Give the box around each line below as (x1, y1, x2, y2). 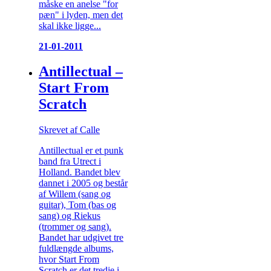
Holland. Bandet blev (39, 167, 120, 178)
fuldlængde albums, (39, 243, 114, 254)
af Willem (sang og (39, 189, 111, 200)
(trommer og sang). (39, 221, 111, 232)
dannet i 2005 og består (39, 178, 128, 189)
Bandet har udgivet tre (39, 232, 123, 243)
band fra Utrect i (39, 156, 101, 167)
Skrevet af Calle (39, 125, 100, 135)
